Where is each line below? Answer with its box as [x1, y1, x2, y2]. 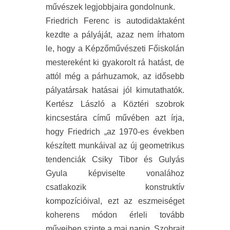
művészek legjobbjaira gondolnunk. [46, 2, 175, 11]
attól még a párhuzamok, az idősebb [46, 71, 184, 81]
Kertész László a [46, 99, 123, 108]
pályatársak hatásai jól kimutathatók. [46, 85, 184, 94]
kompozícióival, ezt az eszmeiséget [46, 196, 184, 205]
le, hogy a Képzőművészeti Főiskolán [46, 44, 184, 53]
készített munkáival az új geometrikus [46, 141, 184, 150]
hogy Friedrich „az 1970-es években [46, 127, 184, 136]
